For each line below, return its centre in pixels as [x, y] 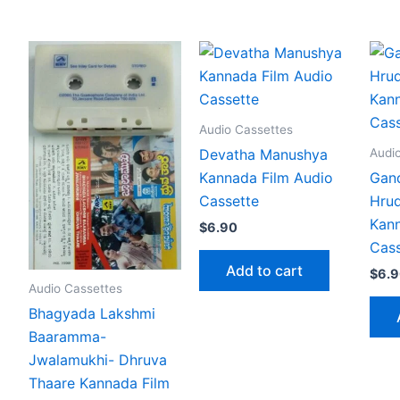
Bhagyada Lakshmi [92, 314]
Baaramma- [67, 337]
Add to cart [264, 270]
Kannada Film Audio [266, 178]
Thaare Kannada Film [99, 383]
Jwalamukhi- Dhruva [98, 360]
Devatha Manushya [263, 155]
